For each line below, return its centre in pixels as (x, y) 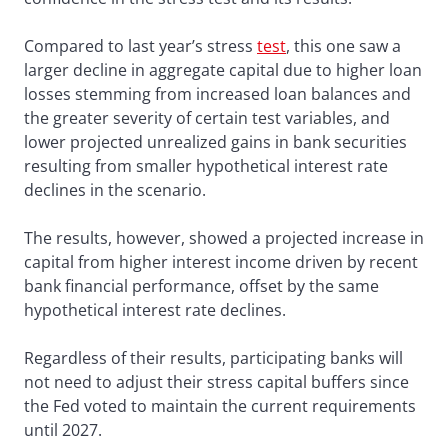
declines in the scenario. (115, 189)
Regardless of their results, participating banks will (213, 357)
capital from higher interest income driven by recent (221, 261)
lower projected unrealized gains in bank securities (215, 141)
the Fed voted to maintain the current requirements (220, 405)
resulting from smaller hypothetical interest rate (206, 165)
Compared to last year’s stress (140, 45)
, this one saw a (343, 45)
